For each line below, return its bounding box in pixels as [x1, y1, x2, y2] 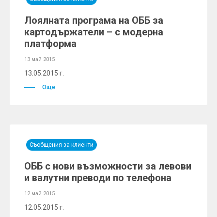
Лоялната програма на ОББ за [24, 15, 163, 26]
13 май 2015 [24, 56, 55, 62]
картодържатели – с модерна [24, 26, 163, 38]
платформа [24, 38, 77, 49]
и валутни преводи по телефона [24, 172, 171, 184]
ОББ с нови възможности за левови [24, 160, 191, 172]
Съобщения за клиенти [30, 141, 93, 148]
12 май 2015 [24, 190, 55, 197]
